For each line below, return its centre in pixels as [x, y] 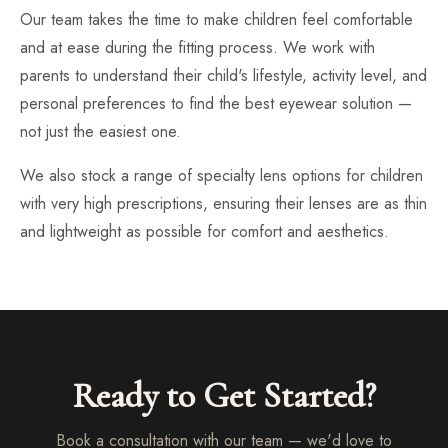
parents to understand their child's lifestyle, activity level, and [223, 75]
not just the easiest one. [100, 131]
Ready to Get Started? [224, 395]
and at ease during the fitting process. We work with [197, 47]
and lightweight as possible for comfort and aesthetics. [204, 231]
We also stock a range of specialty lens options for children [221, 175]
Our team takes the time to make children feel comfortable [216, 19]
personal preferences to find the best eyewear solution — [216, 103]
